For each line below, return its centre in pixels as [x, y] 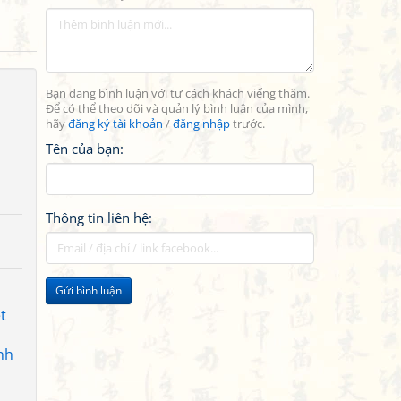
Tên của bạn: [85, 149]
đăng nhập [201, 124]
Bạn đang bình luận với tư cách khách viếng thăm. [178, 94]
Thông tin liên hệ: [99, 218]
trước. [247, 124]
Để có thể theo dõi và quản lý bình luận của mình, [177, 109]
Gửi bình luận [89, 290]
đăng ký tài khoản [115, 124]
